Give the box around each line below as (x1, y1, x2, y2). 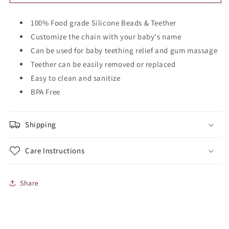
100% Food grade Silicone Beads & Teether (31, 18, 176, 28)
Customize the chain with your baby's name (31, 32, 181, 41)
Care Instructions (25, 146, 85, 155)
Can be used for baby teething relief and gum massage (31, 45, 218, 55)
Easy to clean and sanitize (31, 73, 121, 83)
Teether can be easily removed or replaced (31, 59, 176, 69)
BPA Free (31, 87, 60, 97)
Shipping (25, 120, 56, 129)
